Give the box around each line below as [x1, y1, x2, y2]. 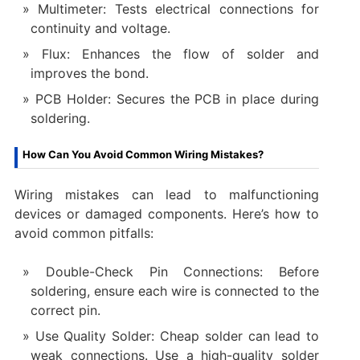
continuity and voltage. [30, 19, 170, 36]
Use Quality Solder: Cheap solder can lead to [35, 327, 320, 344]
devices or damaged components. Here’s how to [14, 205, 320, 222]
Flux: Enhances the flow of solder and [41, 45, 320, 62]
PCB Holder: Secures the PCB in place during [35, 90, 320, 107]
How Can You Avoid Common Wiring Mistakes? [22, 147, 264, 161]
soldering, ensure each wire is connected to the [30, 282, 320, 299]
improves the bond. [30, 64, 149, 81]
